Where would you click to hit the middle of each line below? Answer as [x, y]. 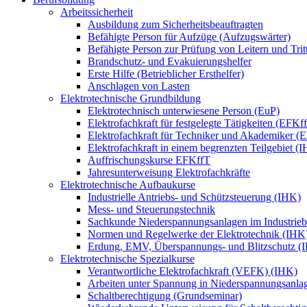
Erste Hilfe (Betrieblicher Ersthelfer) [166, 73]
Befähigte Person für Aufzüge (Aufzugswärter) [189, 36]
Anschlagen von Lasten [139, 86]
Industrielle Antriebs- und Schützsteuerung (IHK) [194, 197]
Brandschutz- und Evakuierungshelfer [170, 61]
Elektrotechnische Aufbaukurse [128, 184]
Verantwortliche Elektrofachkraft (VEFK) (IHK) [193, 271]
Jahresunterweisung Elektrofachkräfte [169, 172]
